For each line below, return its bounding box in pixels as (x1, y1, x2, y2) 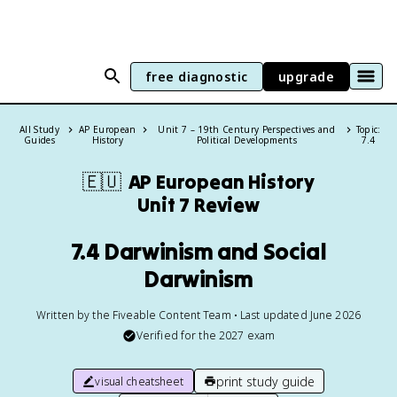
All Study (19, 123, 60, 136)
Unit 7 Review (137, 192, 260, 217)
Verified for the (136, 328, 219, 343)
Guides (24, 134, 56, 146)
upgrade (277, 67, 334, 85)
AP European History (128, 169, 315, 194)
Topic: (355, 123, 381, 136)
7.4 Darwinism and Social (70, 237, 327, 266)
